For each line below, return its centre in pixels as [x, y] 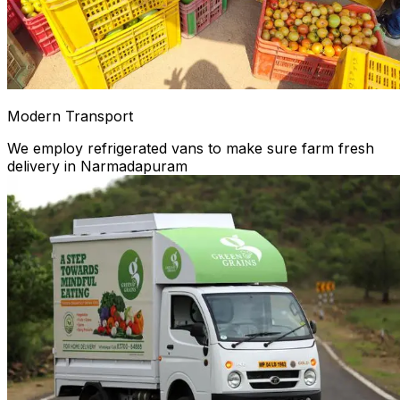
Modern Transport [70, 117]
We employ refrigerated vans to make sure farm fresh [191, 149]
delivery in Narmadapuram [97, 167]
